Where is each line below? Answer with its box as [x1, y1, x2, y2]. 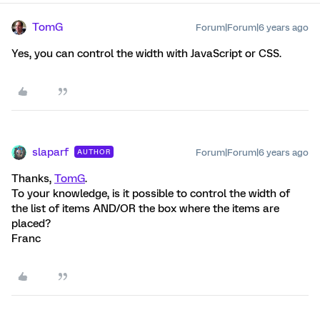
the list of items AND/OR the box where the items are [11, 202, 279, 215]
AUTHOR [77, 148, 111, 156]
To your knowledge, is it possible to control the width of [11, 187, 290, 200]
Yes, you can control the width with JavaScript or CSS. [11, 47, 281, 60]
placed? [11, 217, 51, 230]
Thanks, [11, 172, 54, 185]
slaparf [32, 146, 69, 159]
